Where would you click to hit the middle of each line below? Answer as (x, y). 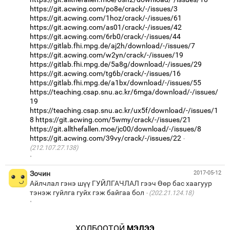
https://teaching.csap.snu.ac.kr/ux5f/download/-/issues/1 (124, 110)
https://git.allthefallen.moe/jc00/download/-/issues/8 (116, 129)
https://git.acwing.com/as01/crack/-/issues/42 (106, 27)
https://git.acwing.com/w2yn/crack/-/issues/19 (107, 55)
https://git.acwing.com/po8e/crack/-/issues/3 (104, 8)
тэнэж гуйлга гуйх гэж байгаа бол (87, 192)
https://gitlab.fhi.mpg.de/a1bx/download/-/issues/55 (116, 82)
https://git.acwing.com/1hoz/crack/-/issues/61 (106, 18)
